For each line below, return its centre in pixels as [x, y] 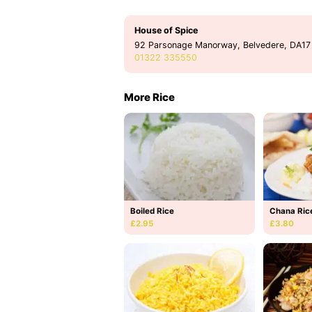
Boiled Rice [152, 211]
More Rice [149, 97]
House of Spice [166, 30]
